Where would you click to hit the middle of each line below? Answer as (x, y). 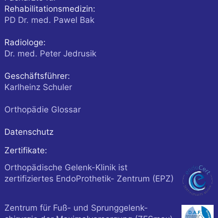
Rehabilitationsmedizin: (50, 9)
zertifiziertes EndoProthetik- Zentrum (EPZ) (89, 179)
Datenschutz (29, 132)
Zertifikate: (26, 151)
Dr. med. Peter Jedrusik (50, 54)
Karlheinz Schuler (38, 87)
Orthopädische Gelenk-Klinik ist (66, 168)
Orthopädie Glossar (42, 110)
